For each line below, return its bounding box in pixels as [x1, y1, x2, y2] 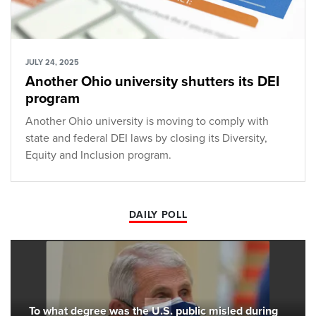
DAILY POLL [128, 209, 188, 221]
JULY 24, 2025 [25, 58, 79, 68]
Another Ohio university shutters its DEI [25, 73, 279, 91]
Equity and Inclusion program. [25, 148, 171, 163]
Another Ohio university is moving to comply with [25, 114, 269, 129]
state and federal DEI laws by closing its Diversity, [25, 131, 267, 146]
